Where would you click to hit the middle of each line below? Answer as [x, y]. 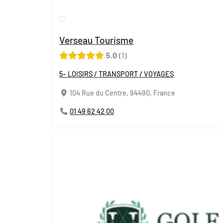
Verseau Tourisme [96, 40]
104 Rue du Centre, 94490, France [122, 93]
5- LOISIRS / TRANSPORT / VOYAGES [116, 74]
